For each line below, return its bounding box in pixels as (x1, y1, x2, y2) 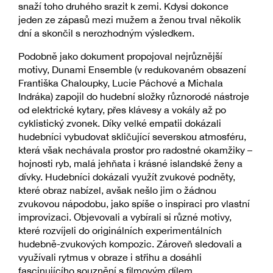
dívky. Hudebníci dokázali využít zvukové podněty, (18, 171, 235, 183)
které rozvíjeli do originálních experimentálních (18, 225, 222, 236)
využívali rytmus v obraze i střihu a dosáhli (18, 252, 202, 263)
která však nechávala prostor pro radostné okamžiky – (18, 144, 252, 156)
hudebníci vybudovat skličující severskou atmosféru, (18, 131, 246, 143)
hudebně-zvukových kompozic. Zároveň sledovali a (18, 238, 242, 250)
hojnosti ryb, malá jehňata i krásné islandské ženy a (18, 158, 243, 169)
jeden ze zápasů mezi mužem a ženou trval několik (18, 14, 241, 26)
